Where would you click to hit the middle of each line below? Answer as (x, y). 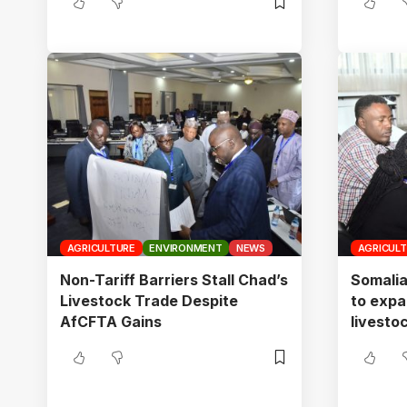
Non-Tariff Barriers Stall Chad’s (174, 279)
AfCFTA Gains (111, 321)
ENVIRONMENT (186, 248)
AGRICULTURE (101, 248)
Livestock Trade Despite (149, 300)
